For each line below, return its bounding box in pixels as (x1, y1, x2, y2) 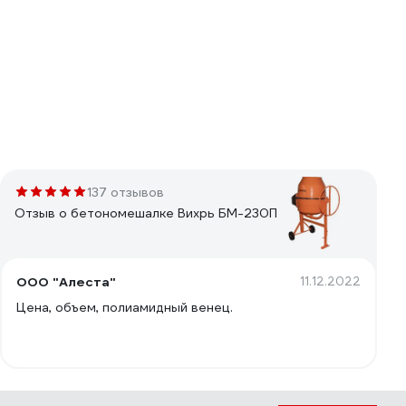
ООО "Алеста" (16, 274, 116, 290)
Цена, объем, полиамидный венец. (16, 299, 233, 315)
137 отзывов (87, 184, 164, 200)
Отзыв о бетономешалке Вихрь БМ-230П (14, 205, 277, 221)
